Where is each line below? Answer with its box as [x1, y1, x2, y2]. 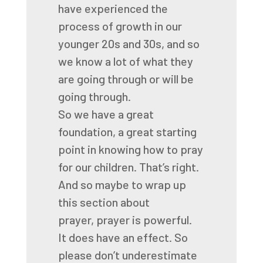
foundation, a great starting [58, 124, 197, 139]
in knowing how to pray [87, 142, 203, 156]
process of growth [58, 19, 152, 33]
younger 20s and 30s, [58, 36, 164, 50]
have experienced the [58, 1, 168, 15]
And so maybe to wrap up [58, 177, 186, 191]
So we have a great [58, 107, 154, 121]
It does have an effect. [58, 230, 172, 244]
